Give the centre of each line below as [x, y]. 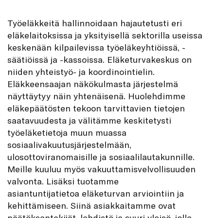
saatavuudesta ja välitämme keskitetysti [89, 120]
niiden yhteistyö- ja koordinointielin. [81, 71]
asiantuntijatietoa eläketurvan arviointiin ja [96, 193]
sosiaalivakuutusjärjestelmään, [69, 144]
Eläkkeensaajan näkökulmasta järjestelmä [93, 83]
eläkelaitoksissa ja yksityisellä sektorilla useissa [105, 35]
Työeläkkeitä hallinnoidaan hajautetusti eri [95, 23]
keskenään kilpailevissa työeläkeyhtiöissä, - [96, 47]
